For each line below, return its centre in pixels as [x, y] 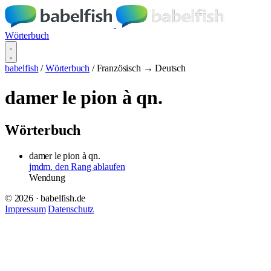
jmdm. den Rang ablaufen [77, 166]
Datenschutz [71, 209]
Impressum [25, 209]
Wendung [47, 177]
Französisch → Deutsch [141, 68]
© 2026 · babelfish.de [45, 198]
